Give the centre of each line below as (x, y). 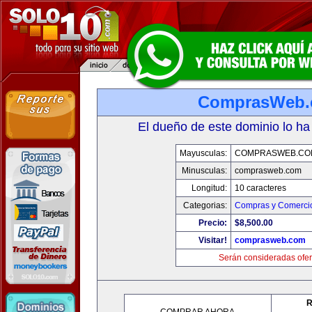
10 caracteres (260, 188)
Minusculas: (204, 171)
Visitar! (212, 240)
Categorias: (205, 205)
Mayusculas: (203, 153)
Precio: (212, 223)
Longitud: (209, 188)
